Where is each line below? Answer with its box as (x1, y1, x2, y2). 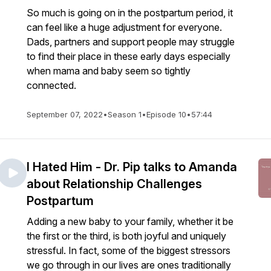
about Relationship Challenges (27, 177, 202, 191)
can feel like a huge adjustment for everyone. (27, 21, 222, 33)
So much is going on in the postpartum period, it (27, 7, 233, 19)
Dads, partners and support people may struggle (27, 36, 235, 48)
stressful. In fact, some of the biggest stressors (27, 244, 230, 256)
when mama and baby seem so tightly (27, 65, 191, 77)
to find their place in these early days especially (27, 50, 230, 62)
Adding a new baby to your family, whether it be (27, 215, 233, 227)
